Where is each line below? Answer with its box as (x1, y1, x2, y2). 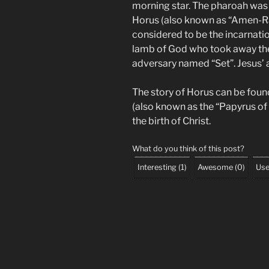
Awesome (198, 162, 233, 172)
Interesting (138, 162, 177, 172)
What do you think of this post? (132, 144, 244, 153)
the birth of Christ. (132, 115, 211, 127)
